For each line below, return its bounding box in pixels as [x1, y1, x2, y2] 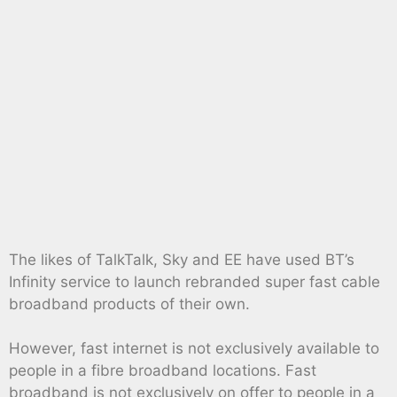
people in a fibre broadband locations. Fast [9, 362, 316, 380]
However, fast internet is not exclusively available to [9, 339, 379, 358]
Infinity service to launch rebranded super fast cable [9, 272, 380, 291]
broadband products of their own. [9, 294, 250, 313]
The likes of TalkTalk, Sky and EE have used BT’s [9, 250, 354, 269]
